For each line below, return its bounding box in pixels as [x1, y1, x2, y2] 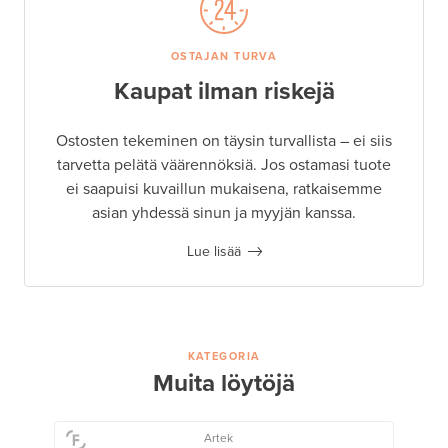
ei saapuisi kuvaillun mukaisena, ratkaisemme [66, 178, 382, 199]
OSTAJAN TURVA [170, 49, 278, 63]
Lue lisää [186, 242, 241, 260]
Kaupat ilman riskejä [113, 76, 335, 106]
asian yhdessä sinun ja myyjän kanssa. [92, 202, 356, 223]
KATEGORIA [187, 349, 261, 363]
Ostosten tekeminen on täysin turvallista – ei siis [56, 130, 392, 151]
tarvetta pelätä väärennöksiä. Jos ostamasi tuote [57, 154, 391, 175]
